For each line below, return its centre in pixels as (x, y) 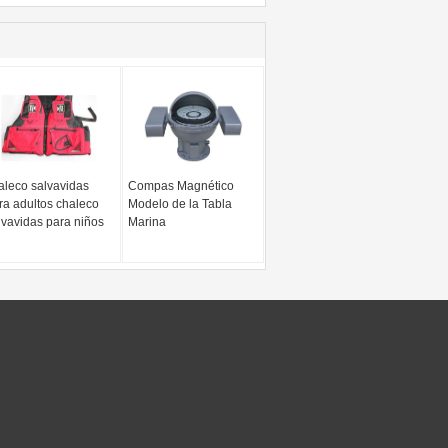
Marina (147, 222)
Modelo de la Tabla (180, 204)
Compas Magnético (181, 186)
